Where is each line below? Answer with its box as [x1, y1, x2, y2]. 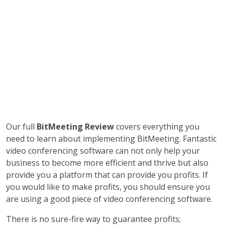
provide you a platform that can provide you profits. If [6, 169, 208, 180]
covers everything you [114, 121, 199, 132]
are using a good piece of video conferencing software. [6, 193, 212, 204]
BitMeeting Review [35, 121, 114, 132]
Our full [6, 121, 35, 132]
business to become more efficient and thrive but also [6, 157, 208, 168]
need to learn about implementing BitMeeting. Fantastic [6, 133, 216, 144]
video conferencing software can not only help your [6, 145, 200, 156]
